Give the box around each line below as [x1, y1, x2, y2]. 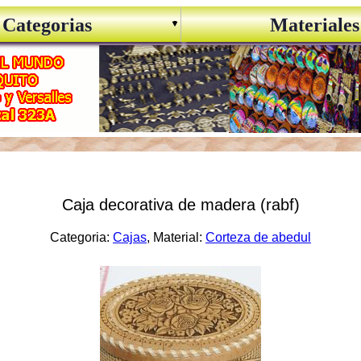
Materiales [269, 15, 359, 35]
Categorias [2, 15, 92, 35]
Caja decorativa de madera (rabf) [61, 196, 300, 214]
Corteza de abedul [205, 230, 311, 244]
